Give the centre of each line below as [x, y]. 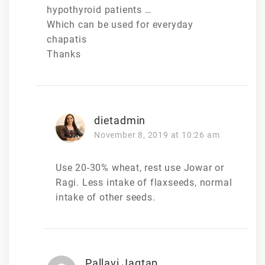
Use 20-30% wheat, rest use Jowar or [140, 167]
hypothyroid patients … [99, 9]
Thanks [64, 54]
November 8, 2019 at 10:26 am [157, 135]
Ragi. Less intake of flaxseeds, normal [144, 182]
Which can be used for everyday [120, 24]
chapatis [67, 39]
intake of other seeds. [106, 197]
